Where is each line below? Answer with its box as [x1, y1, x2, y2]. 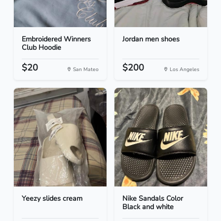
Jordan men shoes [122, 34, 180, 44]
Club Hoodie [22, 42, 61, 53]
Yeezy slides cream [22, 193, 82, 204]
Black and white [122, 202, 174, 212]
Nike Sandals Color [122, 193, 183, 204]
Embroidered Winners [22, 34, 91, 44]
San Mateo [72, 66, 99, 74]
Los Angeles [168, 66, 199, 74]
